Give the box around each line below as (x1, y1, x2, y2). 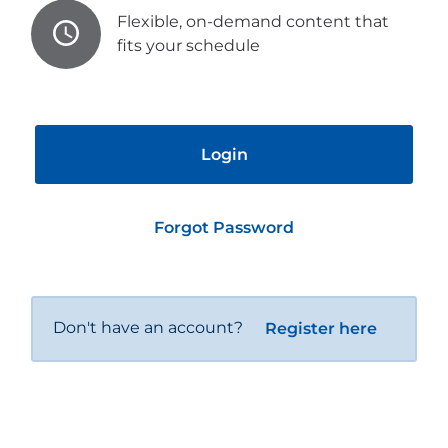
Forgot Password (154, 217, 294, 237)
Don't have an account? (53, 317, 248, 337)
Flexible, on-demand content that (117, 12, 389, 32)
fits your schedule (117, 36, 260, 56)
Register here (265, 318, 377, 338)
